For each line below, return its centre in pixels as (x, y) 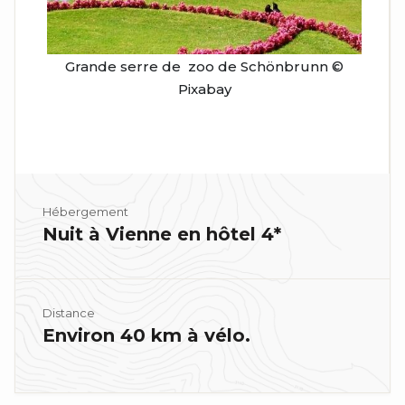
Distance (69, 312)
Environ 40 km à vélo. (146, 335)
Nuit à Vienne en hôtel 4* (162, 234)
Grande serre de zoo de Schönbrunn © (204, 66)
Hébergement (85, 211)
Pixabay (204, 89)
